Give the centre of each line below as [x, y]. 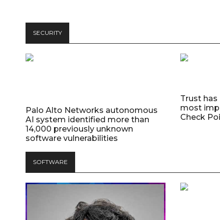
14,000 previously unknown [79, 129]
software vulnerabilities [72, 138]
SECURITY [47, 33]
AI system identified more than [87, 120]
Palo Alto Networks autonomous [92, 110]
